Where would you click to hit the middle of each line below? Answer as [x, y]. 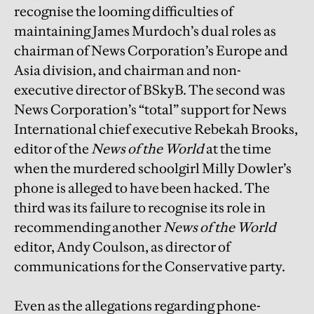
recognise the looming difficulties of [124, 12]
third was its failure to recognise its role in [140, 208]
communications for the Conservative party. [150, 267]
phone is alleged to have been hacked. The [142, 188]
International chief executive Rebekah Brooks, [156, 129]
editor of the [53, 149]
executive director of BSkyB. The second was [150, 90]
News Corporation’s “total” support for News [150, 110]
